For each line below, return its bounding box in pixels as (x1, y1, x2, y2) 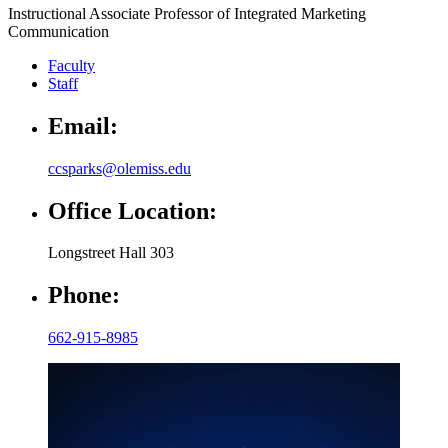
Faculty (48, 56, 95, 74)
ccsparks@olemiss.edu (48, 159, 191, 177)
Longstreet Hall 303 (48, 244, 174, 262)
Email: (48, 112, 118, 139)
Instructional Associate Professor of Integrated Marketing (8, 4, 366, 22)
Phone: (48, 282, 120, 309)
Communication (8, 22, 109, 40)
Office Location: (48, 197, 217, 224)
